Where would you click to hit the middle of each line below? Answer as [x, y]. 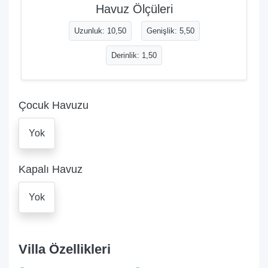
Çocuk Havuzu [54, 105]
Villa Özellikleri [65, 249]
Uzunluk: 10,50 [100, 31]
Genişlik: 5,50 [170, 31]
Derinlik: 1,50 [134, 55]
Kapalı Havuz [51, 169]
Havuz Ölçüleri [134, 9]
